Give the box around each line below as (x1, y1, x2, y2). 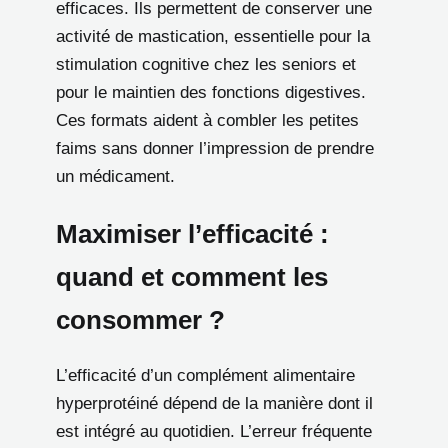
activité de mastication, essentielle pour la (56, 27, 370, 47)
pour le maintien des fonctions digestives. (56, 83, 366, 103)
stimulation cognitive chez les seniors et (56, 55, 356, 75)
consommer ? (56, 305, 225, 334)
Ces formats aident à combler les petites (56, 111, 359, 131)
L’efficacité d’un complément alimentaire (56, 365, 355, 385)
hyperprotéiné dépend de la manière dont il (56, 393, 373, 413)
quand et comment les (56, 262, 328, 291)
